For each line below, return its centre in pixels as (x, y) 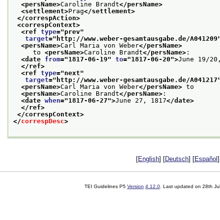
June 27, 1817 (141, 100)
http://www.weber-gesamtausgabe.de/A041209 (137, 38)
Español (206, 159)
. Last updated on (181, 186)
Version (135, 186)
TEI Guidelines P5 (106, 186)
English (149, 159)
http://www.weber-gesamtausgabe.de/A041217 (137, 80)
